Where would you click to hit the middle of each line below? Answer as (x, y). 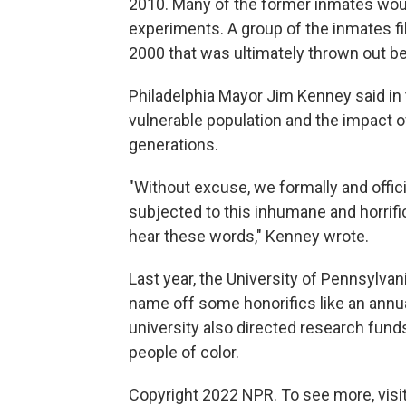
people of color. (184, 352)
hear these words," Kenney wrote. (249, 236)
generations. (174, 145)
